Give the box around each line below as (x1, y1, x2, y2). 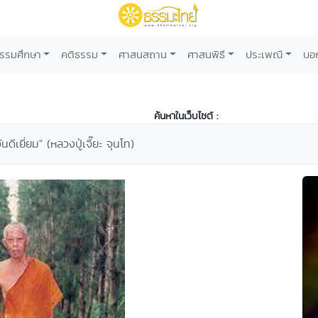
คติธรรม (61, 47, 99, 62)
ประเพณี (245, 47, 283, 62)
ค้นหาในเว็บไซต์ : (154, 109, 218, 123)
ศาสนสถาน (119, 47, 168, 62)
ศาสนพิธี (187, 47, 225, 62)
